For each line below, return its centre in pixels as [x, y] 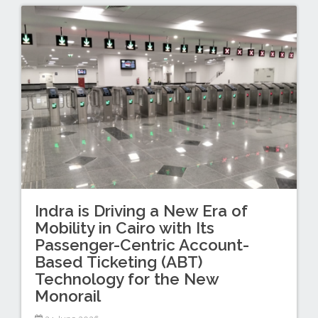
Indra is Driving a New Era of [141, 210]
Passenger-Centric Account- [142, 245]
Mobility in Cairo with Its [124, 227]
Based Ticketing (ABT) [118, 262]
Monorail [67, 296]
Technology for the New [126, 279]
